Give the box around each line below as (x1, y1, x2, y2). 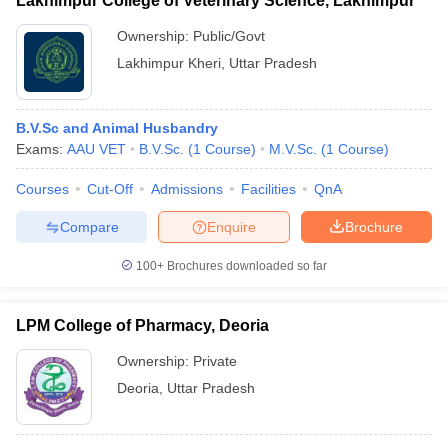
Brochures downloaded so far (164, 259, 327, 273)
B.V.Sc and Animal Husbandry (16, 120, 218, 136)
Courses (16, 181, 69, 197)
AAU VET (67, 141, 126, 157)
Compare (59, 218, 119, 235)
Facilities (241, 181, 296, 197)
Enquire (207, 218, 256, 235)
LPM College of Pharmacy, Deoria (16, 317, 269, 334)
